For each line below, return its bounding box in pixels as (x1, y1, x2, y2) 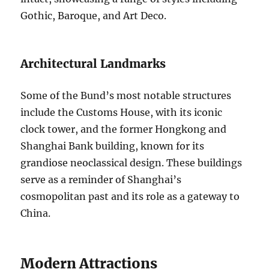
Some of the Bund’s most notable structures (20, 89, 232, 101)
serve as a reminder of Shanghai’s (20, 173, 182, 186)
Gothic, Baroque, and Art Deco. (20, 9, 167, 22)
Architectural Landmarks (20, 56, 166, 71)
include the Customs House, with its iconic (20, 106, 223, 118)
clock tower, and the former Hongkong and (20, 122, 227, 135)
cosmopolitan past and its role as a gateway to (20, 190, 240, 202)
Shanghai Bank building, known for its (20, 139, 205, 152)
